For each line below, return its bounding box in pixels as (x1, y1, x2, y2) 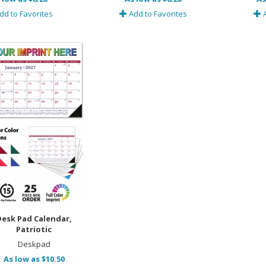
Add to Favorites (126, 8, 187, 20)
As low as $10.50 (3, 254, 65, 265)
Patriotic (16, 224, 52, 235)
